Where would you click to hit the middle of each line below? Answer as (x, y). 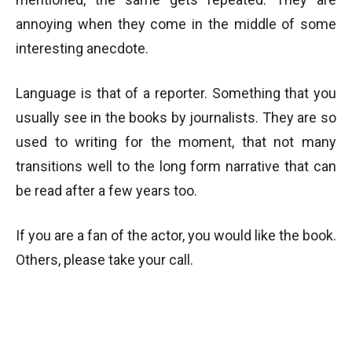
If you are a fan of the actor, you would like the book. (176, 235)
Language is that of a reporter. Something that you (176, 93)
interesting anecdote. (82, 48)
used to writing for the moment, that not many (176, 142)
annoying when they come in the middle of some (176, 24)
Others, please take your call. (104, 260)
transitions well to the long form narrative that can (176, 166)
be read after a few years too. (106, 191)
